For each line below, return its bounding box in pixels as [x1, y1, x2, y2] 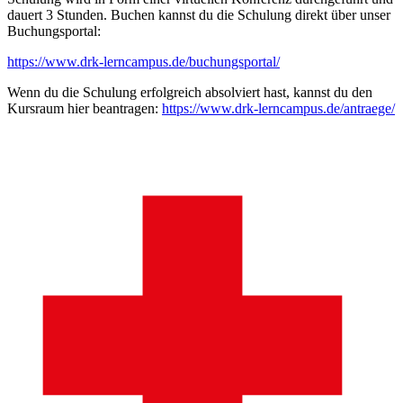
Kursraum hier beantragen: [7, 101, 162, 117]
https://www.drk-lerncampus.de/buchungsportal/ [7, 54, 280, 70]
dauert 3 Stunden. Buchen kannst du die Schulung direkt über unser [7, 7, 390, 23]
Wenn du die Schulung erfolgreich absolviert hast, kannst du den [7, 85, 372, 101]
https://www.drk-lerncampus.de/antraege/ [162, 101, 395, 117]
